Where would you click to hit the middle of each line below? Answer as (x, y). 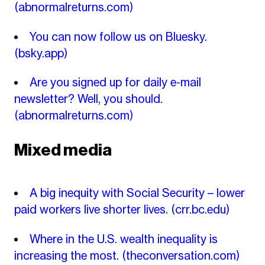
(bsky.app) (41, 53)
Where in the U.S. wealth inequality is (124, 239)
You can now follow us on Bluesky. (118, 36)
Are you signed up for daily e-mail (115, 83)
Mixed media (63, 150)
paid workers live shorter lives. (92, 210)
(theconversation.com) (180, 255)
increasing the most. (68, 255)
